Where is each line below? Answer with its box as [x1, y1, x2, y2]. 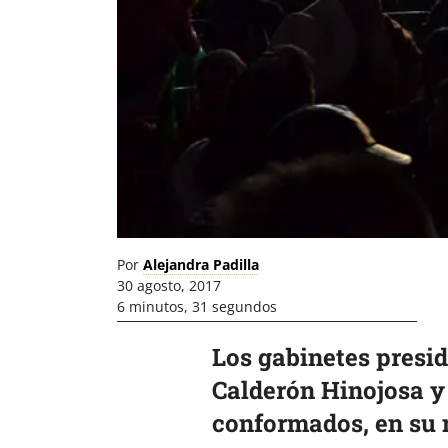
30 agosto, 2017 [117, 276, 221, 296]
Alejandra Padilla [143, 255, 259, 275]
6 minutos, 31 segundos [117, 297, 277, 317]
